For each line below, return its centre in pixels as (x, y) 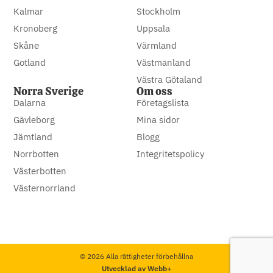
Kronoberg (36, 29)
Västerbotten (40, 171)
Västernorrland (45, 188)
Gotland (30, 63)
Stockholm (158, 12)
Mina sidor (158, 120)
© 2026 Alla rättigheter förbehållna (136, 257)
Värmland (157, 46)
